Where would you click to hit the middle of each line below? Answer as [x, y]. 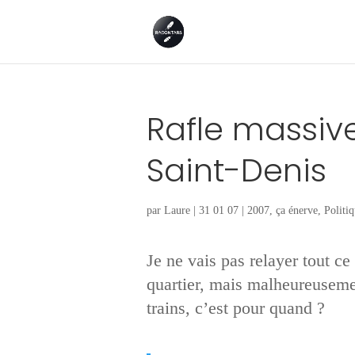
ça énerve [296, 210]
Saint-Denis [236, 170]
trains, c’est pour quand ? [235, 308]
